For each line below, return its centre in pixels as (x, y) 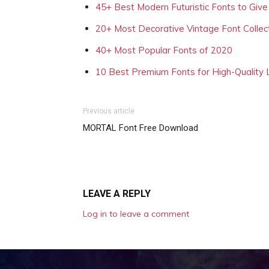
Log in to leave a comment (136, 214)
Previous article (109, 111)
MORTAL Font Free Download (141, 128)
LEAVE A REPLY (117, 194)
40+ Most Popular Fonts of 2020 (164, 50)
